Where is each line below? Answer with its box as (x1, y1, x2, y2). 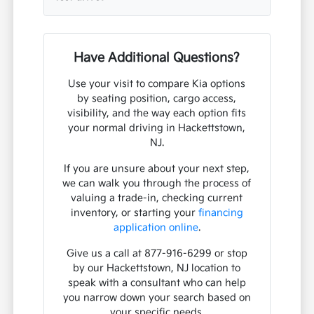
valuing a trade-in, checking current (71, 192, 243, 205)
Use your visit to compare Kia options (68, 78, 246, 90)
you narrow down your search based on (62, 292, 251, 304)
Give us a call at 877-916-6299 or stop (66, 247, 247, 260)
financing (198, 207, 243, 219)
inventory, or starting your (70, 207, 198, 219)
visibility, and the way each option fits (67, 107, 247, 120)
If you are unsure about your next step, (64, 163, 250, 175)
